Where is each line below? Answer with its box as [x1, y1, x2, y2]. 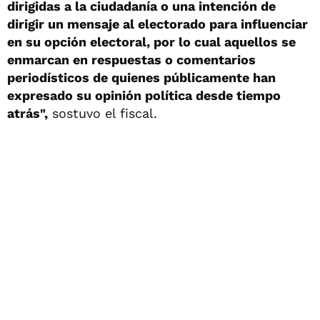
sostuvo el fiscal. [48, 105, 157, 121]
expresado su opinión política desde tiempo [7, 87, 281, 103]
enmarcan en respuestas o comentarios [7, 51, 256, 67]
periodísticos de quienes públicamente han [7, 69, 276, 85]
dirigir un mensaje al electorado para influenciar [7, 16, 308, 31]
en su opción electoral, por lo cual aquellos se [7, 34, 296, 49]
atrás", [7, 105, 48, 121]
